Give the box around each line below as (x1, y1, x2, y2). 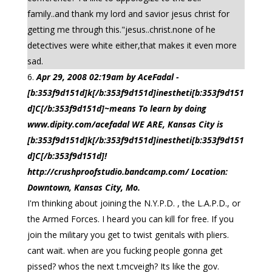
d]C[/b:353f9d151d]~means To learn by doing (27, 103, 206, 114)
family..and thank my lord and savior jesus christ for (27, 8, 229, 19)
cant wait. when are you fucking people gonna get (27, 245, 223, 256)
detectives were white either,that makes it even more (27, 39, 237, 51)
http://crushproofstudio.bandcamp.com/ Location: (27, 166, 228, 177)
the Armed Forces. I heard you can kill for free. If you (27, 213, 234, 225)
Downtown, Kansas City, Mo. (27, 182, 140, 193)
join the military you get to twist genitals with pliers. (27, 229, 229, 240)
